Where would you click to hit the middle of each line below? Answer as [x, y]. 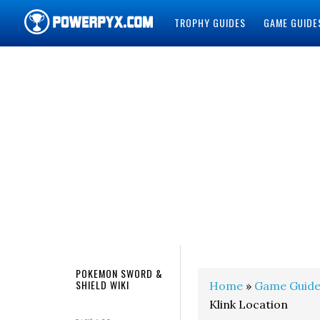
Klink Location [249, 304]
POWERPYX [63, 63]
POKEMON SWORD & [119, 273]
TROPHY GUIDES [210, 22]
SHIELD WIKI [102, 285]
